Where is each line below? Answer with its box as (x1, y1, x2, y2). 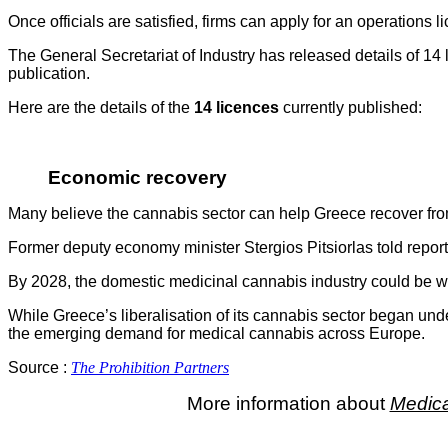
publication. (8, 64, 90, 82)
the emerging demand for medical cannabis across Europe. (8, 324, 425, 342)
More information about (186, 392, 390, 414)
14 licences (194, 98, 279, 116)
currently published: (279, 98, 422, 116)
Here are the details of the (8, 98, 194, 116)
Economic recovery (48, 166, 227, 188)
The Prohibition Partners (71, 358, 229, 376)
